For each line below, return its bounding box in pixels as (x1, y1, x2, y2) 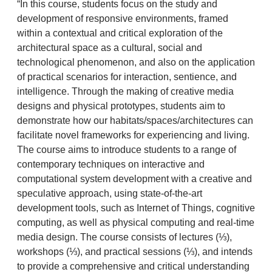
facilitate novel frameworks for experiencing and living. (16, 130, 250, 140)
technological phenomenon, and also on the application (16, 57, 255, 67)
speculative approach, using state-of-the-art (16, 188, 202, 199)
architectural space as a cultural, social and (16, 42, 202, 53)
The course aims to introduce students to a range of (16, 144, 236, 155)
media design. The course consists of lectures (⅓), (16, 232, 232, 242)
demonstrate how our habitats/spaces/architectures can (16, 115, 253, 126)
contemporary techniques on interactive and (16, 159, 205, 169)
